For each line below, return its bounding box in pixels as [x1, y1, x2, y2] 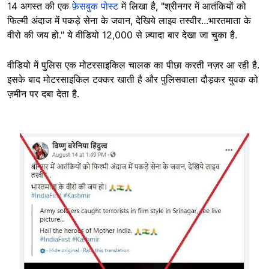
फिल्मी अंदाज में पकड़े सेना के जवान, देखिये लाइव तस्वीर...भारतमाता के [7, 14, 251, 26]
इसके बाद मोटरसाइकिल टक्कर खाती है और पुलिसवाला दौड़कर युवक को [7, 73, 258, 85]
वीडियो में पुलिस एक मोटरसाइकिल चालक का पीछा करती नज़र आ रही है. [7, 59, 259, 71]
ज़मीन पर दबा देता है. [7, 88, 79, 100]
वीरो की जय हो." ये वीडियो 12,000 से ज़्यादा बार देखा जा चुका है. [7, 29, 237, 41]
